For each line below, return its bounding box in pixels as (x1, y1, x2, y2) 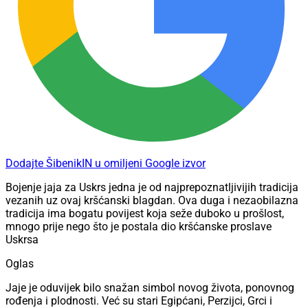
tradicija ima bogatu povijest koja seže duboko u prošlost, (5, 207, 284, 221)
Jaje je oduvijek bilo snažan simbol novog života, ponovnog (5, 281, 294, 295)
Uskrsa (5, 233, 38, 247)
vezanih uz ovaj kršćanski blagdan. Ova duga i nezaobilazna (5, 194, 298, 208)
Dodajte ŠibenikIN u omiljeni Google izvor (5, 157, 206, 170)
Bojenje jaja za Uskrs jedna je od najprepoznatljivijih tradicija (5, 181, 298, 195)
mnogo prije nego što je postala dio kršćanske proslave (5, 220, 272, 234)
